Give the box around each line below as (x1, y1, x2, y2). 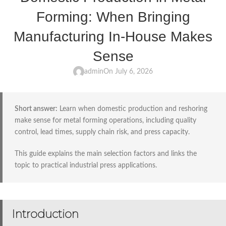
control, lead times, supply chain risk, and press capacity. (15, 128, 190, 136)
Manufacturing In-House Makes (14, 28, 212, 44)
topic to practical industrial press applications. (15, 161, 157, 169)
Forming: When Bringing (36, 9, 190, 25)
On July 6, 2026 (103, 68, 153, 75)
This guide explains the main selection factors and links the (15, 150, 197, 157)
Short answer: (15, 105, 58, 112)
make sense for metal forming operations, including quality (15, 117, 196, 124)
